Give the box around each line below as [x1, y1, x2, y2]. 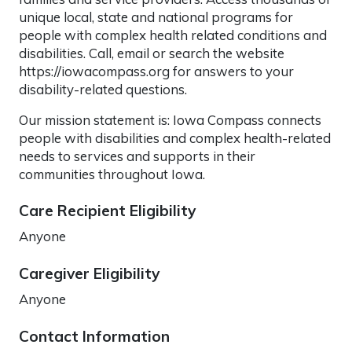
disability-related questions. [19, 80, 187, 97]
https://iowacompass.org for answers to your [19, 62, 294, 79]
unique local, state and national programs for [19, 8, 293, 25]
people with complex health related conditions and [19, 26, 327, 43]
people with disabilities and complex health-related [19, 129, 331, 146]
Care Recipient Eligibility [19, 200, 196, 220]
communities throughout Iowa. [19, 165, 205, 182]
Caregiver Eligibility [19, 263, 159, 283]
